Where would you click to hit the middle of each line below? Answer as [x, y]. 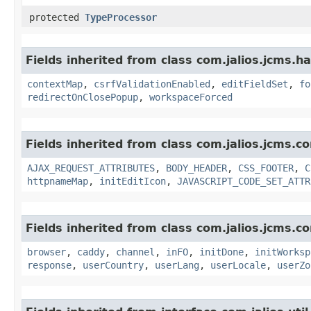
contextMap [55, 84]
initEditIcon [133, 181]
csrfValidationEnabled [152, 84]
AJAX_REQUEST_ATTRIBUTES [91, 168]
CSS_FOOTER [266, 168]
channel [135, 252]
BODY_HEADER [196, 168]
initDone [221, 252]
